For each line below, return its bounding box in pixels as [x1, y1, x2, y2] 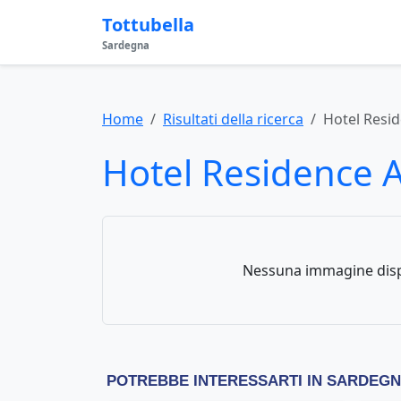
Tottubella [102, 13, 194, 37]
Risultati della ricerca [163, 109, 303, 129]
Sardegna [102, 38, 149, 52]
